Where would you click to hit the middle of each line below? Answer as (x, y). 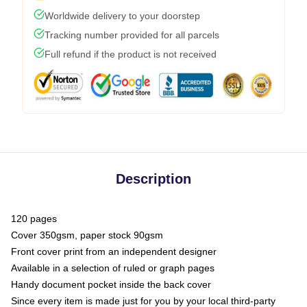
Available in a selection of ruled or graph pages (113, 268)
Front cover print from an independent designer (114, 251)
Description (153, 179)
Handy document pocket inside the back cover (111, 284)
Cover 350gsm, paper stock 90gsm (87, 235)
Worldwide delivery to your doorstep (122, 16)
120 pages (34, 219)
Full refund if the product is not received (131, 54)
